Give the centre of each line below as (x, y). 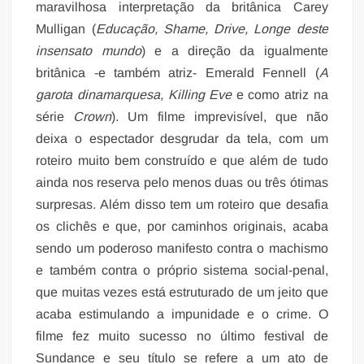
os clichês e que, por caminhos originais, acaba (182, 226)
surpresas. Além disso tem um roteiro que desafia (182, 204)
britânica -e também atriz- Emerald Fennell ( (178, 72)
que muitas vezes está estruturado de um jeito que (182, 292)
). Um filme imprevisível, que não (220, 116)
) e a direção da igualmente (234, 50)
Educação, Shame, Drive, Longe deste (212, 28)
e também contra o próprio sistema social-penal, (182, 270)
